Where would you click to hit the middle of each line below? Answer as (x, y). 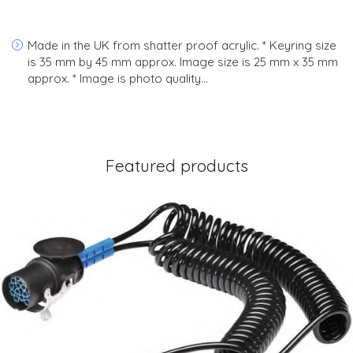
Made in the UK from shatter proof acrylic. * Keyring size (182, 45)
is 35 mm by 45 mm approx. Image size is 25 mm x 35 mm (183, 62)
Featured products (176, 165)
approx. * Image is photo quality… (118, 78)
